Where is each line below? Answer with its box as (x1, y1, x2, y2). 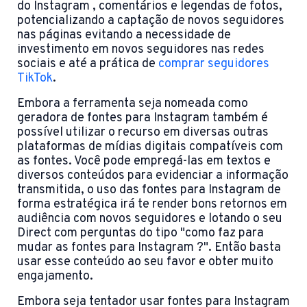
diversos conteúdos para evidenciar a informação (17, 168, 288, 184)
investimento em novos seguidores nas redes (17, 42, 265, 58)
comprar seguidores (158, 56, 269, 73)
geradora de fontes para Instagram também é (17, 110, 268, 127)
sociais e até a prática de (17, 56, 158, 73)
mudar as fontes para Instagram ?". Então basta (17, 240, 281, 256)
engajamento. (17, 269, 93, 285)
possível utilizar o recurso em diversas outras (17, 125, 269, 141)
